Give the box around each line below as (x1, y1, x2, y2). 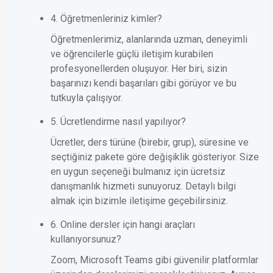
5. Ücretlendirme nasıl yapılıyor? (51, 116, 186, 128)
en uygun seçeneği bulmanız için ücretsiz (51, 166, 225, 178)
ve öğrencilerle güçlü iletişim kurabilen (51, 48, 213, 60)
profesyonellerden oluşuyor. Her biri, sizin (51, 63, 227, 75)
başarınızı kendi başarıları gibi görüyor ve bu (51, 77, 236, 90)
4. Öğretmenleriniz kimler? (51, 13, 162, 25)
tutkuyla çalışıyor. (51, 92, 122, 104)
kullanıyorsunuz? (51, 233, 121, 246)
